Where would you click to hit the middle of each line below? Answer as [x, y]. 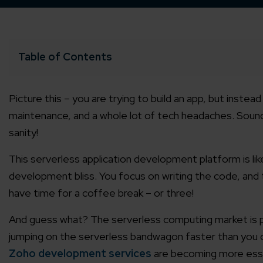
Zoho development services [80, 254]
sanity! [23, 133]
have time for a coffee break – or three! [101, 193]
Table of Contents [65, 57]
